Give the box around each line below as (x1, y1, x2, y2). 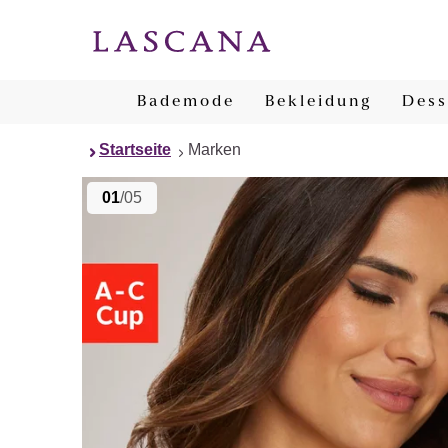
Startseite (99, 141, 171, 158)
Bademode (137, 94, 235, 110)
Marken (188, 141, 241, 158)
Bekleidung (265, 94, 372, 110)
